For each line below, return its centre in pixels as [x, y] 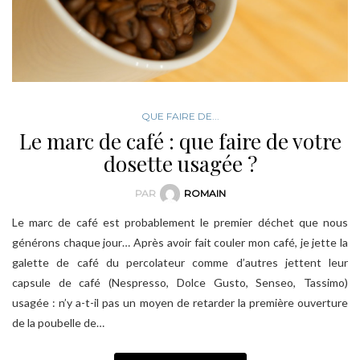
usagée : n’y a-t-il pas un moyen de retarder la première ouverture [180, 303]
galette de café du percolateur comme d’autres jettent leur [180, 263]
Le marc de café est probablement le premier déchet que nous [180, 223]
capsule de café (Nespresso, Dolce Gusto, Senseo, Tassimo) [180, 283]
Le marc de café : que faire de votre [180, 141]
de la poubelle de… [58, 323]
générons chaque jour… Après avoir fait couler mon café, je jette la [180, 243]
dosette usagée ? [180, 163]
